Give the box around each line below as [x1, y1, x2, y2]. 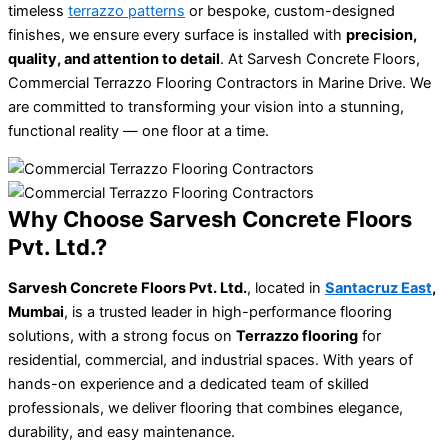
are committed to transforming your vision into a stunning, [8, 97, 404, 116]
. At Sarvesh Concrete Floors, [220, 49, 420, 68]
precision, [346, 25, 417, 44]
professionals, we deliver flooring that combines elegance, [8, 399, 403, 418]
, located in [247, 279, 325, 298]
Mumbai [8, 303, 64, 322]
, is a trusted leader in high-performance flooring [64, 303, 392, 322]
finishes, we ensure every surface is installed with [8, 25, 346, 44]
